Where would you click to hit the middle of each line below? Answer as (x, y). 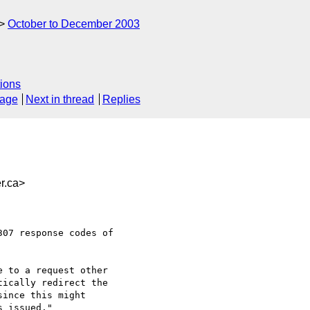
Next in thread (60, 100)
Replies (121, 100)
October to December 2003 (74, 24)
